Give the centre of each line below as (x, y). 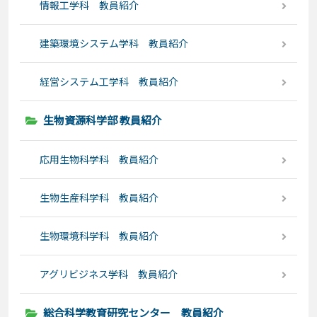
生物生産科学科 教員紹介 (99, 198)
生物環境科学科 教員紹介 (99, 236)
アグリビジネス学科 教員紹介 (109, 274)
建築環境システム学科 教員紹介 (114, 44)
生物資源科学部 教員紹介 (102, 120)
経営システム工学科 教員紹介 (109, 82)
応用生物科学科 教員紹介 (99, 160)
